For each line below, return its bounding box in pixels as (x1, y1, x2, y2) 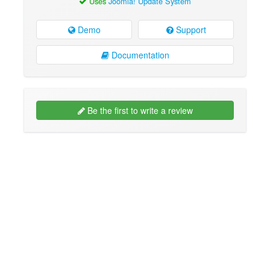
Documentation (108, 49, 169, 61)
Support (173, 24, 206, 36)
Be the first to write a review (84, 104, 193, 117)
